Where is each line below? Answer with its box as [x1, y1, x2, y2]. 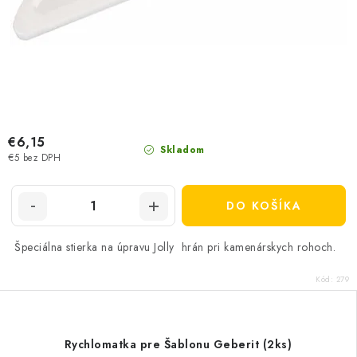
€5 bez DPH [8, 151, 61, 165]
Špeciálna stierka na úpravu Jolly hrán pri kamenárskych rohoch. [14, 239, 343, 255]
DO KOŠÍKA [226, 198, 302, 214]
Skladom [156, 143, 205, 157]
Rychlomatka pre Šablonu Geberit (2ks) [64, 336, 292, 352]
